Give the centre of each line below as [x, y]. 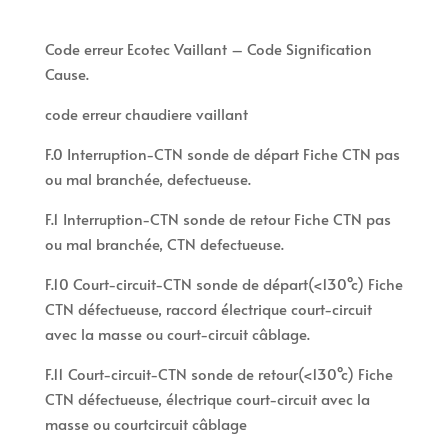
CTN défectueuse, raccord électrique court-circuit [208, 309]
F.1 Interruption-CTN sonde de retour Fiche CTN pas [217, 219]
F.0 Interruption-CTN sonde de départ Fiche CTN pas [222, 154]
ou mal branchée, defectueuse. [147, 179]
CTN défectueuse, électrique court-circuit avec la [207, 399]
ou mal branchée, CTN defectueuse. [164, 244]
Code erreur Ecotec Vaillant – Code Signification [208, 49]
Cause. [66, 74]
